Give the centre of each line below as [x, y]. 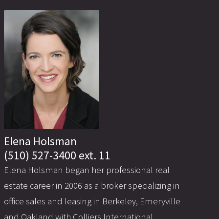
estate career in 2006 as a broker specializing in [92, 186]
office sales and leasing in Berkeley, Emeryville [92, 201]
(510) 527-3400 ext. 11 [57, 155]
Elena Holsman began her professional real [87, 170]
